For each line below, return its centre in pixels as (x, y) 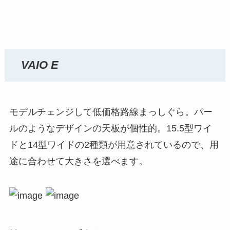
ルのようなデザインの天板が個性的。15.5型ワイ (110, 128)
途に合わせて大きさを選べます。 (78, 161)
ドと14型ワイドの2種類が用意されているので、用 (114, 145)
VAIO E (40, 65)
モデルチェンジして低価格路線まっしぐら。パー (111, 112)
